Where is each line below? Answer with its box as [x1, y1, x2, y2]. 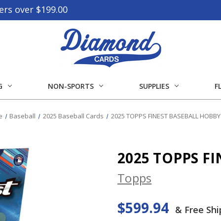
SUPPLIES [139, 81, 169, 91]
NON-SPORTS [47, 81, 94, 91]
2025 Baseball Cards [43, 111, 104, 120]
